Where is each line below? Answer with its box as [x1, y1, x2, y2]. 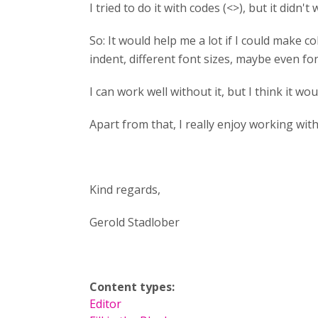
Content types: [89, 279, 177, 295]
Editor [89, 296, 121, 312]
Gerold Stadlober [89, 214, 180, 230]
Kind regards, [89, 182, 163, 197]
